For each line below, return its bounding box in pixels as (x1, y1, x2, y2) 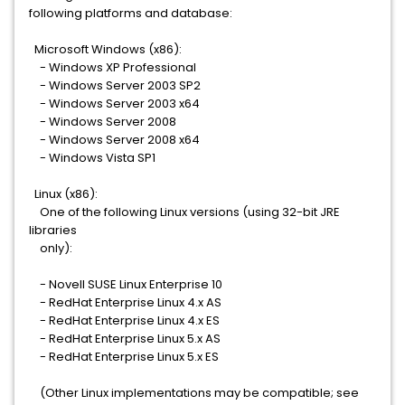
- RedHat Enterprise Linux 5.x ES (29, 348, 219, 365)
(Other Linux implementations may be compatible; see (29, 384, 359, 401)
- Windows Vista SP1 (29, 149, 155, 166)
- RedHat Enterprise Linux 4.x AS (29, 294, 221, 311)
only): (29, 240, 72, 257)
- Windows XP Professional (29, 59, 196, 76)
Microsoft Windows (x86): (29, 41, 182, 58)
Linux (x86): (29, 185, 98, 202)
